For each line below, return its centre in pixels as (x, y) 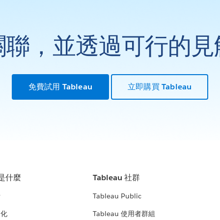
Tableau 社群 (116, 178)
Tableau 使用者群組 (124, 214)
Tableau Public (117, 196)
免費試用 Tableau (60, 86)
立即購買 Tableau (160, 86)
